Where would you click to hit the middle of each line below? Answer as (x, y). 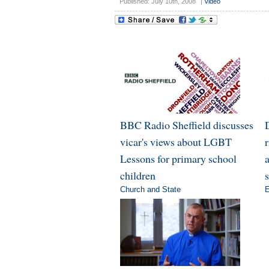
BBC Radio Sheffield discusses (186, 125)
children (138, 175)
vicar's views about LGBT (176, 141)
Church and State (150, 189)
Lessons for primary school (178, 158)
